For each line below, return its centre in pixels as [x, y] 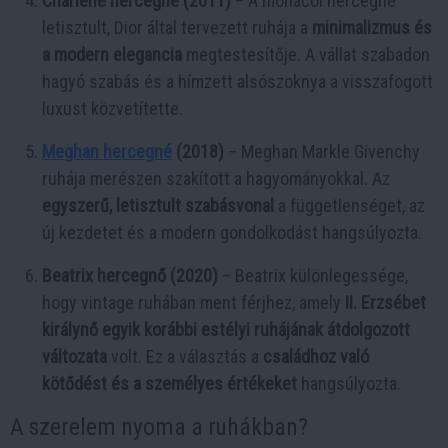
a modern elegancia [112, 55]
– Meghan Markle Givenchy [322, 152]
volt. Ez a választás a [185, 357]
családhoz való [316, 357]
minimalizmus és [372, 28]
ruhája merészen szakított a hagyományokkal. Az [216, 179]
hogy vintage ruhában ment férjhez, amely [193, 303]
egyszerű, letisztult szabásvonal [158, 206]
